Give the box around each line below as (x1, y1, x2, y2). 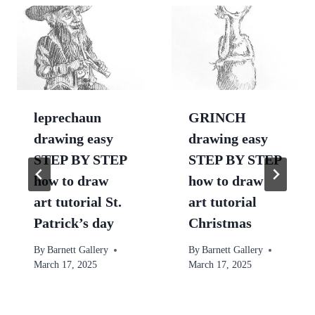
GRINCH (188, 109, 246, 125)
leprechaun (34, 109, 101, 125)
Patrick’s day (34, 214, 114, 231)
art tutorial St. (34, 193, 122, 210)
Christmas (188, 214, 252, 231)
